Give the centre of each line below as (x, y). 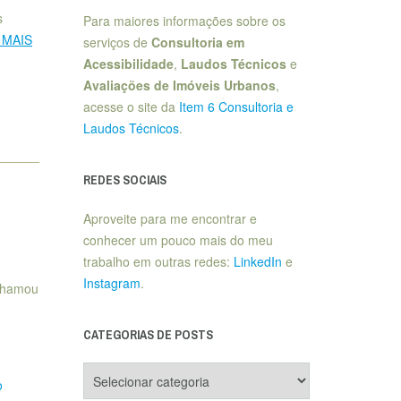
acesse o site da (131, 107)
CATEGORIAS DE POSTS (148, 335)
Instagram (111, 283)
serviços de (117, 42)
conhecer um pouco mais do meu (178, 240)
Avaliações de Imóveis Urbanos (179, 85)
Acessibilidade (128, 64)
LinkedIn (257, 261)
